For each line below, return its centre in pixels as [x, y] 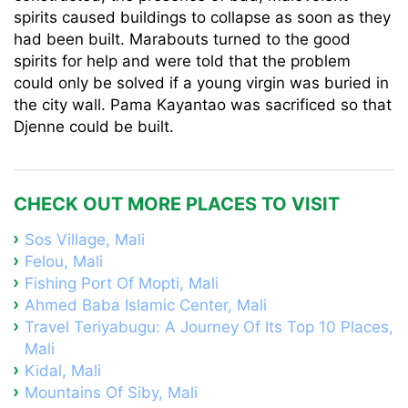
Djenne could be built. [96, 127]
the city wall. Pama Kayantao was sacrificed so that [203, 105]
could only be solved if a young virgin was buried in [201, 83]
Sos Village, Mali [85, 240]
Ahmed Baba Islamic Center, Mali [146, 305]
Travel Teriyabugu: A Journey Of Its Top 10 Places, [209, 327]
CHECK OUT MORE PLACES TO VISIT [177, 204]
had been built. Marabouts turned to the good [182, 39]
